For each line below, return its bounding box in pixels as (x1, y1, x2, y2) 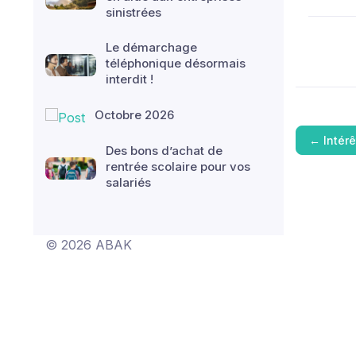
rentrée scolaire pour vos (106, 158, 250, 174)
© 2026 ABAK (45, 237, 132, 253)
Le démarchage (106, 40, 197, 55)
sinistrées (106, 5, 161, 20)
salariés (106, 174, 151, 190)
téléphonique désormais (106, 56, 246, 71)
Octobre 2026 (95, 106, 174, 122)
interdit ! (106, 72, 153, 87)
